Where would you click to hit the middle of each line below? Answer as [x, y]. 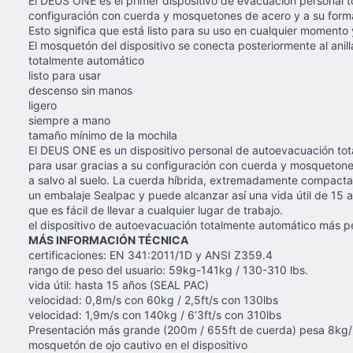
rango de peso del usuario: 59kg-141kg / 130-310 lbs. [168, 270]
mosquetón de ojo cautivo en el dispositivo [138, 345]
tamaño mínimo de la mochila [104, 135]
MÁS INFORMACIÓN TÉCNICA [108, 240]
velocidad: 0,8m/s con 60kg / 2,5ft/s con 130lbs [153, 300]
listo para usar [65, 75]
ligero [43, 105]
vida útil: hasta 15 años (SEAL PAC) [119, 285]
